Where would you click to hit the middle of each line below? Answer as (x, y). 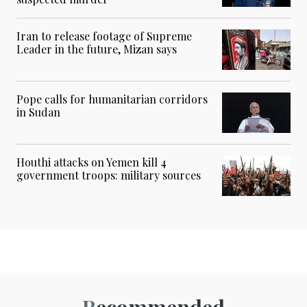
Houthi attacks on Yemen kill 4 (91, 162)
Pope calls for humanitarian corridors (112, 99)
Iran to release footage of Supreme (104, 36)
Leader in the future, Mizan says (97, 49)
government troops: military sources (109, 175)
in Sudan (38, 112)
